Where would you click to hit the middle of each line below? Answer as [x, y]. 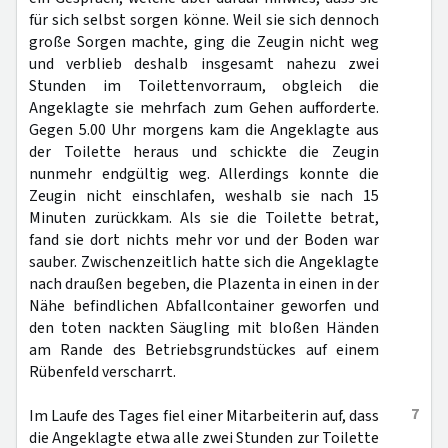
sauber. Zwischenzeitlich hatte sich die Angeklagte [204, 262]
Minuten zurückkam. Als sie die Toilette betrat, [204, 218]
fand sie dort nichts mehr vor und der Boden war [204, 240]
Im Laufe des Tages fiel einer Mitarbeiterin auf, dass [204, 416]
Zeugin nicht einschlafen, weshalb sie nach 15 [204, 196]
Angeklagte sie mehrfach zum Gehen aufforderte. [204, 108]
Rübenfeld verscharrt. [102, 372]
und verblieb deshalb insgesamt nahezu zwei [204, 64]
